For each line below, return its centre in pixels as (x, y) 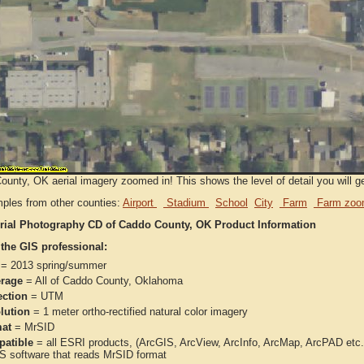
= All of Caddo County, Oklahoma (103, 281)
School (232, 203)
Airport (140, 203)
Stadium (186, 203)
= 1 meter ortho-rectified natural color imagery (139, 312)
